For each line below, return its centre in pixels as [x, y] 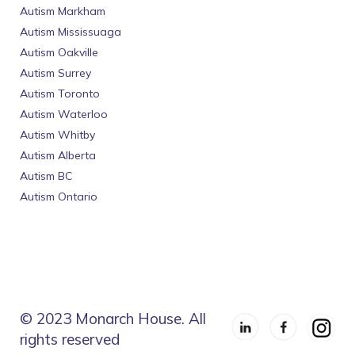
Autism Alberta [58, 156]
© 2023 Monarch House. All [113, 319]
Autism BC [46, 176]
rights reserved [70, 340]
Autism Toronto [60, 94]
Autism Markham [63, 11]
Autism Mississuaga [71, 32]
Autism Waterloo [64, 115]
